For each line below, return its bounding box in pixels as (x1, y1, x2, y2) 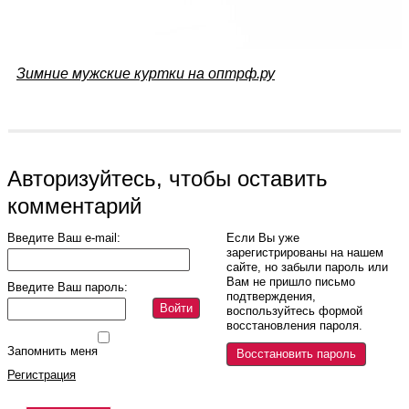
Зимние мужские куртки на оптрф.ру (16, 65, 275, 81)
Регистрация (7, 367, 76, 382)
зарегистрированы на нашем (226, 245, 383, 259)
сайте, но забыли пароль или (226, 259, 388, 274)
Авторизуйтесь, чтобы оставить (7, 165, 328, 191)
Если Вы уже (226, 230, 299, 245)
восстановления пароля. (226, 318, 362, 332)
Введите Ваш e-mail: (7, 230, 121, 245)
